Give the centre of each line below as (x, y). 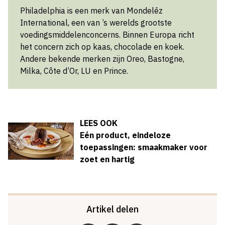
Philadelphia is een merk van (73, 11)
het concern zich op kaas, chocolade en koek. (102, 47)
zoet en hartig (107, 159)
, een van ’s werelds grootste (120, 23)
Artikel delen (113, 209)
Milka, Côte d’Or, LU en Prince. (74, 71)
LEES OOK (98, 123)
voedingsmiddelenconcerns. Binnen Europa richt (107, 35)
